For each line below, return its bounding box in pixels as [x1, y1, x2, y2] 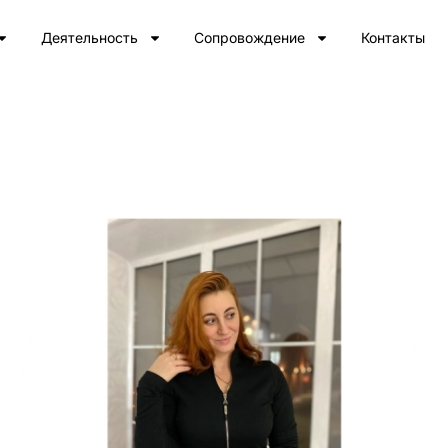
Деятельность [40, 29, 138, 46]
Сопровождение [193, 29, 305, 46]
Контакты [360, 29, 425, 46]
